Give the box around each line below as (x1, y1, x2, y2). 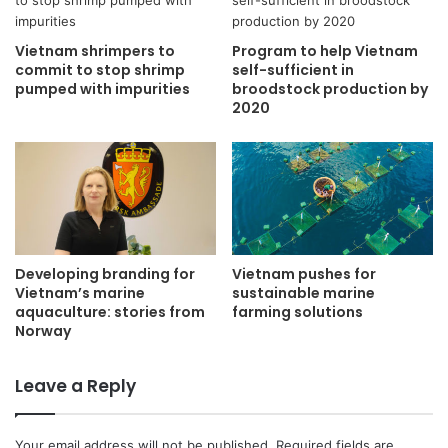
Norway (15, 321, 71, 342)
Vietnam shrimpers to (15, 40, 175, 61)
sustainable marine (232, 283, 375, 304)
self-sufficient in (232, 59, 354, 80)
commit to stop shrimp (15, 59, 185, 80)
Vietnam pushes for (232, 264, 376, 285)
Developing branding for (15, 264, 195, 285)
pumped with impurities (15, 78, 190, 99)
